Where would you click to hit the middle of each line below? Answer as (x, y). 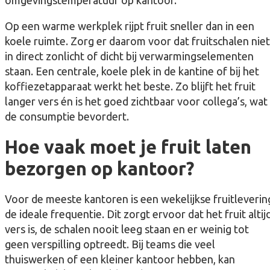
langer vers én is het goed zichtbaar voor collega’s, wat (136, 102)
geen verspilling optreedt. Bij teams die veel (110, 244)
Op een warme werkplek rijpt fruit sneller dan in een (130, 26)
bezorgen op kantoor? (99, 169)
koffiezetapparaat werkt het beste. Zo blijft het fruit (130, 86)
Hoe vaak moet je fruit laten (128, 147)
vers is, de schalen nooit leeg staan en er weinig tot (127, 229)
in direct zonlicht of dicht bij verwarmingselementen (129, 56)
